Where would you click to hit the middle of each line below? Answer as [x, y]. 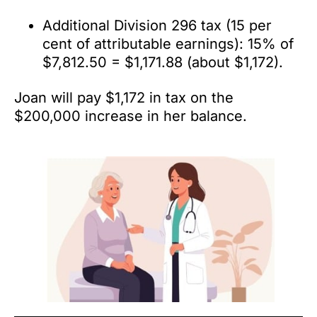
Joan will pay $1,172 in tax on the [124, 97]
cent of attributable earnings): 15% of [168, 44]
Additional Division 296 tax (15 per [157, 25]
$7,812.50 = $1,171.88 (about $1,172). [163, 62]
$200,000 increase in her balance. [131, 116]
